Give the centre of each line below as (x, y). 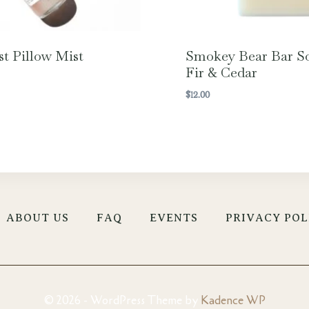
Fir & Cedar (221, 73)
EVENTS (174, 218)
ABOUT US (38, 218)
